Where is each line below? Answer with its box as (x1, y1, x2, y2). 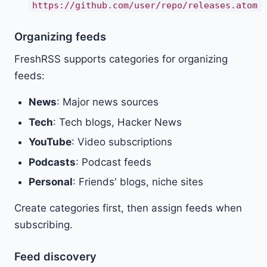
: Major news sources (57, 96, 159, 108)
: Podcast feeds (76, 156, 151, 168)
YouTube (29, 136, 72, 148)
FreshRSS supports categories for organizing (14, 53, 228, 65)
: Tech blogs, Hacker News (53, 116, 182, 128)
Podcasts (29, 156, 76, 168)
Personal (29, 176, 73, 188)
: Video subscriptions (72, 136, 172, 148)
